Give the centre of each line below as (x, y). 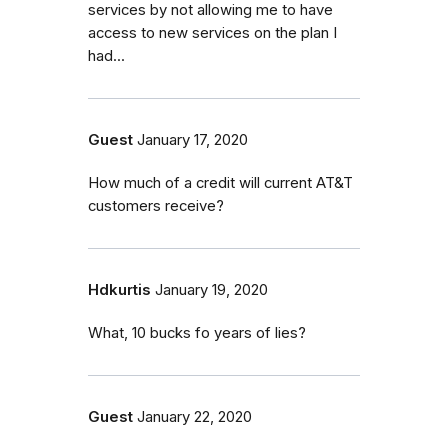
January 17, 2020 (192, 139)
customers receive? (156, 205)
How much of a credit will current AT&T (220, 182)
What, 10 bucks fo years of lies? (197, 332)
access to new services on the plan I (212, 32)
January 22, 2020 (194, 416)
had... (106, 55)
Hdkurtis (119, 289)
